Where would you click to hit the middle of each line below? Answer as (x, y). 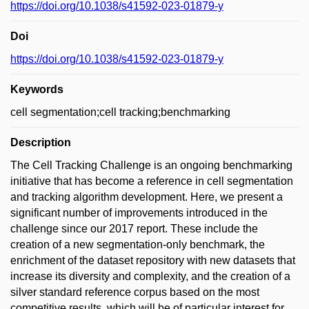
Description (41, 142)
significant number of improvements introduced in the (139, 212)
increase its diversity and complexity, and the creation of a (150, 276)
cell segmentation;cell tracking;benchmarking (120, 112)
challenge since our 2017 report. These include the (134, 228)
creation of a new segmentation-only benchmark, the (138, 244)
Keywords (37, 89)
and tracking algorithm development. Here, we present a (147, 197)
